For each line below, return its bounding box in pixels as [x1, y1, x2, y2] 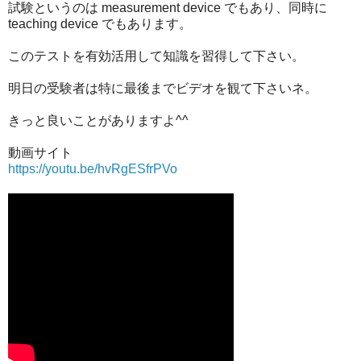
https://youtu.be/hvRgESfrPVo [8, 161, 177, 176]
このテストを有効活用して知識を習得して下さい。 [8, 48, 305, 63]
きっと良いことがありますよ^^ [8, 113, 189, 127]
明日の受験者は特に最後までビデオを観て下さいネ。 [8, 81, 317, 95]
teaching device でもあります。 [8, 16, 192, 31]
